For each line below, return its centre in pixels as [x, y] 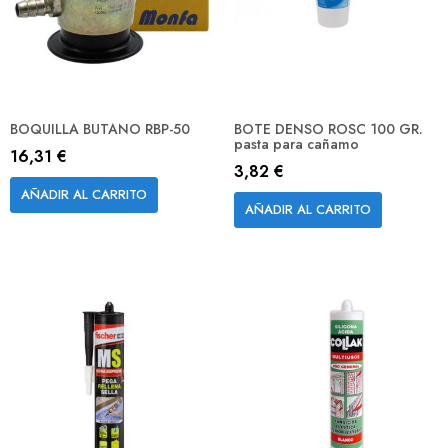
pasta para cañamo [296, 144]
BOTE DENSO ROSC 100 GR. [328, 129]
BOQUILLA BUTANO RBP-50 [100, 129]
